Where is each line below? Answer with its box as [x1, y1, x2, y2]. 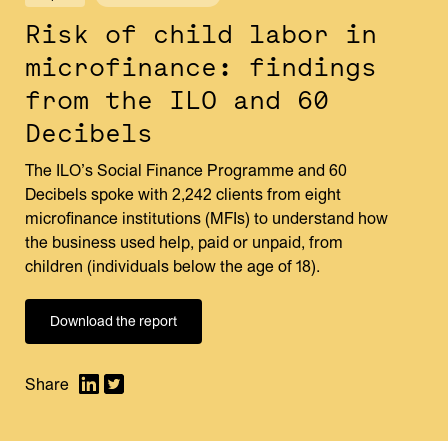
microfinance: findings [25, 48, 377, 84]
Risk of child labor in [25, 15, 377, 51]
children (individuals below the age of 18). [25, 256, 320, 277]
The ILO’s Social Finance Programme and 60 [25, 160, 347, 181]
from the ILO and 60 [25, 81, 329, 117]
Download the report [50, 312, 177, 330]
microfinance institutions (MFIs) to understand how [25, 208, 388, 229]
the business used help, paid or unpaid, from [25, 232, 343, 253]
